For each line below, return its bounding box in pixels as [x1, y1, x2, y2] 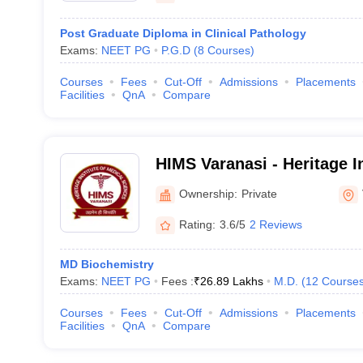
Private [241, 186, 277, 200]
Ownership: [178, 186, 237, 200]
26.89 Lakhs [199, 275, 263, 288]
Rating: [178, 217, 216, 231]
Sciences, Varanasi [155, 176, 301, 194]
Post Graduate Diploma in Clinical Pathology [59, 27, 306, 40]
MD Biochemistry [59, 258, 154, 271]
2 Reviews [249, 217, 302, 231]
